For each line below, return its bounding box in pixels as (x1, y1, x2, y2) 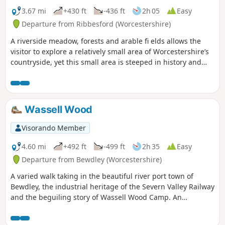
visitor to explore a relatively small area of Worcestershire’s (11, 46, 209, 56)
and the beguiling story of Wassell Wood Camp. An (11, 192, 182, 202)
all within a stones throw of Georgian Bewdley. (11, 213, 167, 223)
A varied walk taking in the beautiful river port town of (11, 171, 193, 181)
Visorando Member (21, 123, 86, 133)
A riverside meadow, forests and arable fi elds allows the (11, 36, 201, 46)
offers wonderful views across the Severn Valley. (11, 67, 172, 77)
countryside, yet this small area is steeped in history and (11, 57, 201, 67)
